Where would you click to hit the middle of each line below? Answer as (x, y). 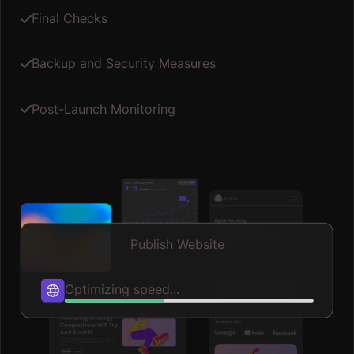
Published (93, 289)
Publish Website (177, 244)
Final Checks (69, 19)
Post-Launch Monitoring (103, 109)
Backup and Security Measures (123, 64)
